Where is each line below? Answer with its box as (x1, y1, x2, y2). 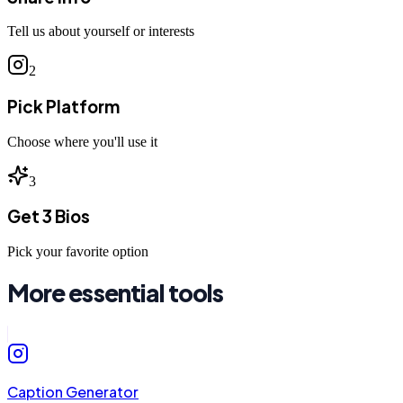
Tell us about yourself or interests (7, 23, 194, 40)
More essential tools (7, 278, 224, 309)
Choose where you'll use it (7, 133, 157, 149)
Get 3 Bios (7, 206, 90, 228)
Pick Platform (7, 95, 120, 117)
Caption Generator (7, 381, 139, 401)
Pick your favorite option (7, 244, 148, 260)
